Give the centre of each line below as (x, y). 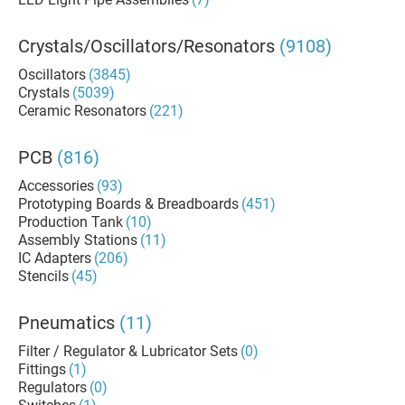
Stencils (43, 276)
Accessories (56, 186)
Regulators (52, 387)
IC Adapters (55, 258)
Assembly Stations (78, 240)
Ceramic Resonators (82, 111)
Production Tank (71, 222)
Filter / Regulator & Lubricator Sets (128, 351)
